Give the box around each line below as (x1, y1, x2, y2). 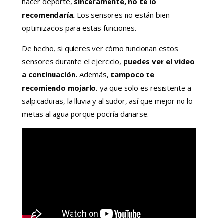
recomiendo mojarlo (21, 82, 96, 92)
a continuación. (21, 69, 77, 79)
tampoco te (108, 69, 154, 79)
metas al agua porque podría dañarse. (21, 109, 149, 119)
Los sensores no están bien (74, 9, 170, 19)
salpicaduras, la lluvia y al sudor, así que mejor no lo (21, 95, 193, 106)
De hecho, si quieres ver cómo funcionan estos (21, 43, 178, 53)
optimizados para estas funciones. (21, 22, 136, 33)
